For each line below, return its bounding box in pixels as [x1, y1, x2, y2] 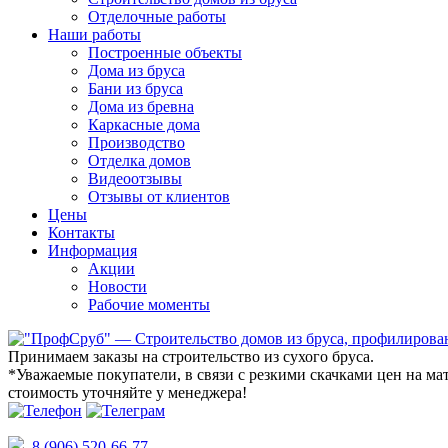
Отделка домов [88, 152, 191, 169]
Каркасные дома [88, 116, 200, 133]
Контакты [48, 224, 115, 241]
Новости [88, 278, 147, 295]
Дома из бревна [88, 98, 194, 115]
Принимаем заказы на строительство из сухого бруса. [8, 348, 374, 365]
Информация [48, 242, 137, 259]
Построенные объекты [88, 44, 242, 61]
